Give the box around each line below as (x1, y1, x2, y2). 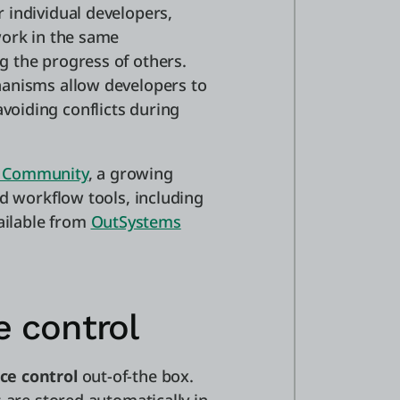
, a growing (87, 162, 173, 184)
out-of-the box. (77, 365, 194, 387)
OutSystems (90, 211, 181, 232)
